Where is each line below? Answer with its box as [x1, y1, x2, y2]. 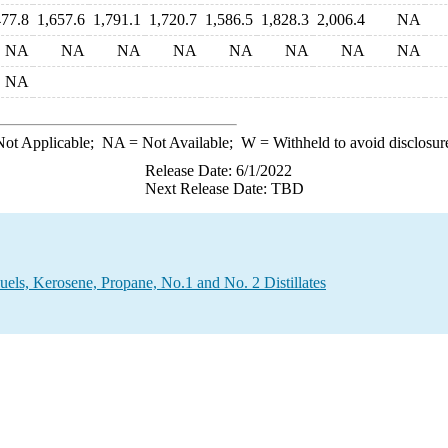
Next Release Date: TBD [144, 180, 304, 197]
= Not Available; [124, 134, 241, 151]
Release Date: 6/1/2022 [144, 162, 292, 179]
